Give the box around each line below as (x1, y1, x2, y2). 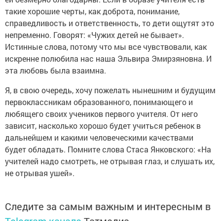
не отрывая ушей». (5, 168, 74, 178)
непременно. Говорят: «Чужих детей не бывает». (5, 30, 184, 40)
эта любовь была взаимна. (5, 65, 106, 75)
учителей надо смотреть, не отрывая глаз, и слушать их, (5, 156, 215, 166)
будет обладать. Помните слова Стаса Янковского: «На (5, 144, 211, 154)
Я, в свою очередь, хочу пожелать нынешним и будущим (5, 85, 216, 95)
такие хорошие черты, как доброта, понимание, (5, 6, 180, 16)
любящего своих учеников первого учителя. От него (5, 109, 198, 119)
